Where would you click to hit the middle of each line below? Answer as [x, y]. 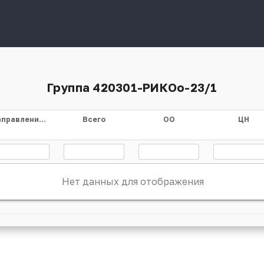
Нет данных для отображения [133, 181]
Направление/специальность [42, 119]
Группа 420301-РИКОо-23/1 [132, 87]
